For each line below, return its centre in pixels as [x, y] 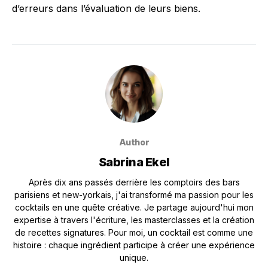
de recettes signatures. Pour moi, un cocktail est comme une [134, 232]
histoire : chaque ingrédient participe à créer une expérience [134, 245]
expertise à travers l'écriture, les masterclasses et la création [134, 220]
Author [134, 142]
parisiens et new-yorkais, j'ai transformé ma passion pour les [134, 195]
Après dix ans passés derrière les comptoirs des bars [134, 182]
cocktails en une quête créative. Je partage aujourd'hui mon [134, 207]
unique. [134, 258]
